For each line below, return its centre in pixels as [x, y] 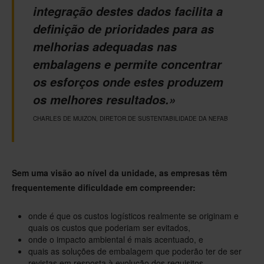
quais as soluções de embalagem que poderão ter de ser [135, 251]
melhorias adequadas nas [105, 46]
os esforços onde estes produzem [128, 82]
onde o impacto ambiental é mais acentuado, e [116, 239]
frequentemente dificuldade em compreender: [104, 187]
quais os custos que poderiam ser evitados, [109, 227]
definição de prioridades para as [123, 29]
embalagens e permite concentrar [127, 64]
